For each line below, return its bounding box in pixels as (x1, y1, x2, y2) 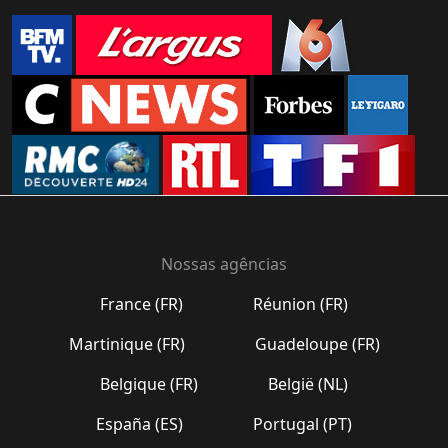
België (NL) (264, 372, 352, 395)
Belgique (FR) (96, 372, 202, 395)
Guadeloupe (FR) (250, 332, 384, 355)
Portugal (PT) (249, 412, 356, 435)
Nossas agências (161, 252, 287, 275)
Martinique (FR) (64, 332, 189, 355)
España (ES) (92, 412, 187, 435)
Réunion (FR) (249, 292, 352, 315)
